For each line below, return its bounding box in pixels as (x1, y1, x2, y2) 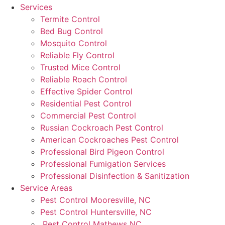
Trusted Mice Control (40, 62, 121, 73)
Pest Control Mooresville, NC (40, 195, 151, 205)
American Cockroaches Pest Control (40, 135, 179, 145)
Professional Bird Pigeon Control (40, 147, 164, 157)
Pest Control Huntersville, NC (40, 207, 152, 217)
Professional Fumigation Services (40, 159, 166, 169)
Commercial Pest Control (40, 110, 136, 121)
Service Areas (20, 183, 72, 193)
